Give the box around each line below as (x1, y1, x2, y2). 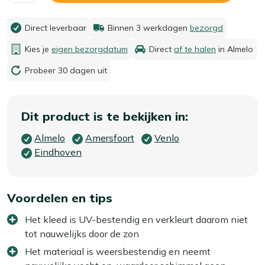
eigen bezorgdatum (51, 43, 128, 54)
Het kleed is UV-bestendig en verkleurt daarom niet (25, 213, 248, 225)
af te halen (174, 43, 216, 54)
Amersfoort (85, 131, 134, 144)
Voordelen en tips (7, 190, 112, 205)
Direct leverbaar (25, 22, 86, 33)
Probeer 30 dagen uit (25, 64, 107, 76)
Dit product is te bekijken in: (21, 108, 188, 124)
